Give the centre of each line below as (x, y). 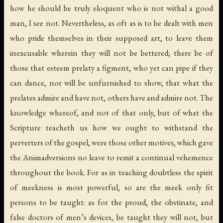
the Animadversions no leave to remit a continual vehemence (111, 158)
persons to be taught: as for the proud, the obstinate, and (111, 202)
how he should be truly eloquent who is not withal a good (111, 8)
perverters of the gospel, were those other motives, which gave (111, 143)
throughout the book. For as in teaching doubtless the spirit (111, 172)
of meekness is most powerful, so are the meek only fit (111, 187)
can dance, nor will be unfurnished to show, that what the (111, 83)
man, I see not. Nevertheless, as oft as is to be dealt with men (111, 23)
